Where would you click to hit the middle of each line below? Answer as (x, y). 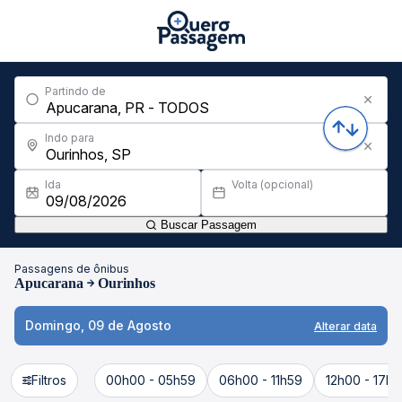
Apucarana (49, 283)
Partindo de (75, 91)
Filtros (49, 380)
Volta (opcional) (272, 184)
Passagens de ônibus (72, 269)
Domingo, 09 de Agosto (98, 325)
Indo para (70, 138)
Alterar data (345, 326)
